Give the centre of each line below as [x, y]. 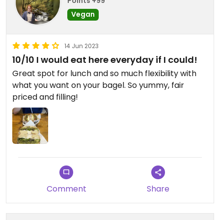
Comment [66, 189]
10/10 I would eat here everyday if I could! [105, 60]
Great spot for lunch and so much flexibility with [104, 74]
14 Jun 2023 [82, 46]
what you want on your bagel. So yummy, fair [98, 85]
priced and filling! [45, 97]
